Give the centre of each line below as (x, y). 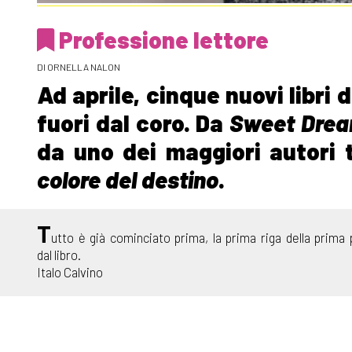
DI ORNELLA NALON (79, 66)
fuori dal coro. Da (134, 122)
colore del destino (128, 179)
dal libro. (59, 254)
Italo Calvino (70, 271)
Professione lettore (161, 39)
